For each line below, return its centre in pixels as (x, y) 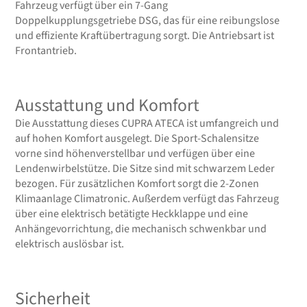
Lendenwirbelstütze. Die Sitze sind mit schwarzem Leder (145, 168)
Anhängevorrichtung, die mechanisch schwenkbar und (141, 229)
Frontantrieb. (46, 50)
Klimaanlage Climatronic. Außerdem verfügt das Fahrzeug (147, 198)
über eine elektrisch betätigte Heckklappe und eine (132, 213)
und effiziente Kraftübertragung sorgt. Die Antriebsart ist (145, 35)
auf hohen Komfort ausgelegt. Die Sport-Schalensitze (137, 138)
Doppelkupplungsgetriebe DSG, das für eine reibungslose (148, 20)
